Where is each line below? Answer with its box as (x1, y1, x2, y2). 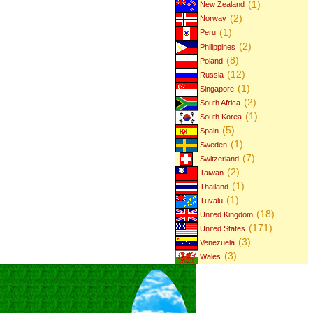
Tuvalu (198, 196, 224, 205)
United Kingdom (198, 210, 254, 219)
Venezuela (198, 238, 235, 247)
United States (198, 224, 246, 233)
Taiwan (198, 168, 224, 177)
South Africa (198, 98, 241, 107)
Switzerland (198, 154, 240, 163)
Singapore (198, 84, 235, 93)
